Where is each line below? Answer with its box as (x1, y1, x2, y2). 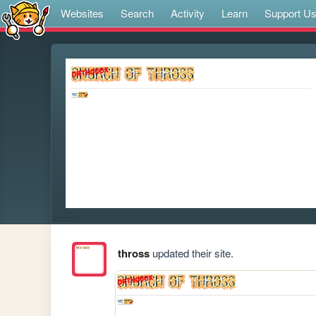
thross (117, 245, 150, 262)
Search (121, 6, 154, 20)
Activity (171, 6, 205, 20)
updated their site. (149, 245, 233, 261)
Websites (61, 6, 104, 20)
